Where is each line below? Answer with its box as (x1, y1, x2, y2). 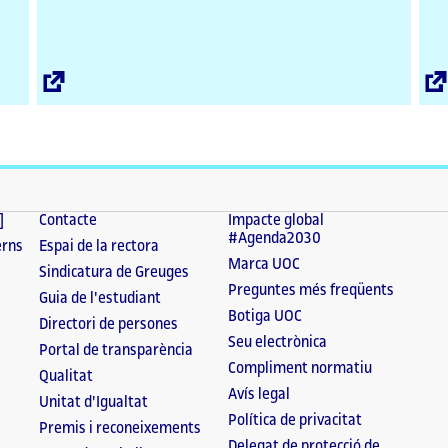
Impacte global (227, 212, 324, 230)
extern (64, 89, 108, 106)
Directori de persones (39, 316, 179, 334)
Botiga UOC (227, 308, 302, 326)
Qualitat (39, 368, 94, 386)
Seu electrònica (227, 334, 327, 352)
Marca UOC (227, 256, 300, 274)
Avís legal (227, 386, 290, 404)
